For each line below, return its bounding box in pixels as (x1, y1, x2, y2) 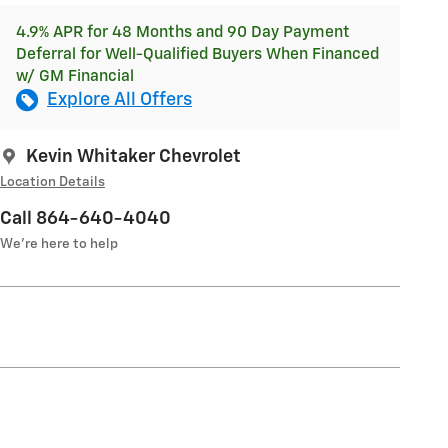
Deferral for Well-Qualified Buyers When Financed (16, 46, 379, 62)
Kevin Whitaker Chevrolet (26, 147, 241, 166)
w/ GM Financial (16, 68, 134, 84)
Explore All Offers (47, 90, 192, 109)
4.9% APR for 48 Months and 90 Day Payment (16, 24, 350, 40)
